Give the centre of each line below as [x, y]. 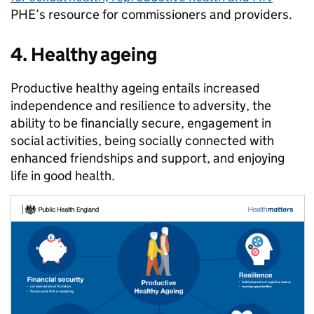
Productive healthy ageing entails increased [135, 88]
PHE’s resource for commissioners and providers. [151, 14]
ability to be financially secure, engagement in [141, 123]
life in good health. [63, 175]
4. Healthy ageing [84, 54]
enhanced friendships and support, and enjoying [148, 158]
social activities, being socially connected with [142, 140]
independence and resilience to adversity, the [141, 105]
